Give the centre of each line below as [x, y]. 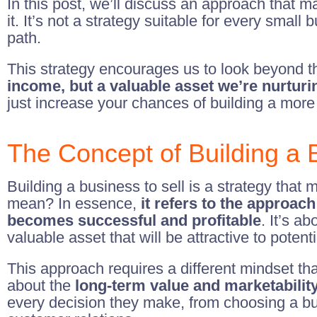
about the [39, 286]
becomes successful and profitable [134, 220]
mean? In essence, [74, 203]
